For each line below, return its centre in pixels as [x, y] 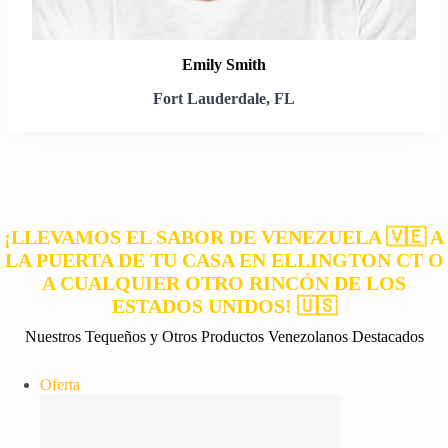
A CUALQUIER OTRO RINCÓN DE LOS [224, 283]
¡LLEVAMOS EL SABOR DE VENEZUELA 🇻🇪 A [224, 237]
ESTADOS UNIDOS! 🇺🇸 [224, 306]
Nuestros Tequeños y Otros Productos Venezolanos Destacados [224, 337]
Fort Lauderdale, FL [224, 99]
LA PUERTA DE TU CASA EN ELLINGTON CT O [224, 260]
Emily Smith [224, 65]
